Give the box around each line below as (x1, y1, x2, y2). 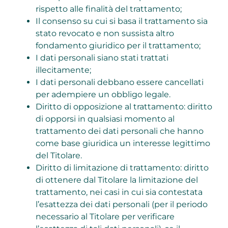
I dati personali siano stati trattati (35, 53, 168, 63)
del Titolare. (35, 151, 82, 161)
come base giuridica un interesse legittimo (35, 138, 210, 149)
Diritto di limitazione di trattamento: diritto (35, 163, 209, 173)
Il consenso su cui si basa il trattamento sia (35, 16, 208, 26)
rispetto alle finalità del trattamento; (35, 4, 182, 14)
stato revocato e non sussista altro (35, 28, 174, 39)
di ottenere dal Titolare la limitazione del (35, 175, 198, 185)
